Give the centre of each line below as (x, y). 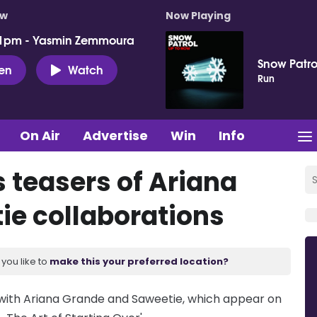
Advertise (115, 135)
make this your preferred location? (139, 261)
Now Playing (198, 16)
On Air (40, 135)
